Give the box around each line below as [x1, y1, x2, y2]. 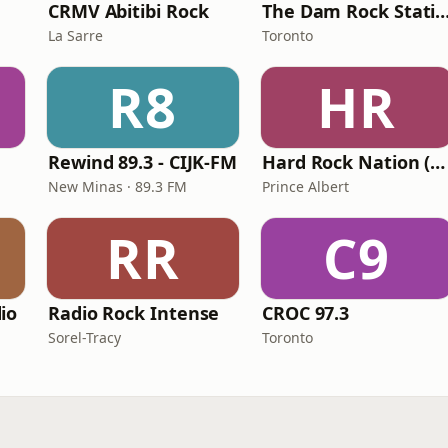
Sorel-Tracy [48, 328, 121, 347]
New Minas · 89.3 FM [48, 177, 187, 196]
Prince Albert [262, 177, 349, 196]
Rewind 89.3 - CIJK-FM [48, 150, 238, 174]
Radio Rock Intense [48, 301, 220, 325]
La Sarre [48, 26, 103, 45]
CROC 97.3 [262, 301, 350, 325]
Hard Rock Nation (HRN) [430, 150, 446, 174]
